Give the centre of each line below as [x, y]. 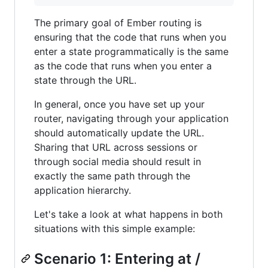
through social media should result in [118, 161]
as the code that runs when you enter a [123, 66]
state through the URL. [85, 80]
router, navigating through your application [131, 118]
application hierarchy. [83, 190]
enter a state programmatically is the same [131, 51]
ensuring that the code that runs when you [130, 37]
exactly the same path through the [112, 176]
